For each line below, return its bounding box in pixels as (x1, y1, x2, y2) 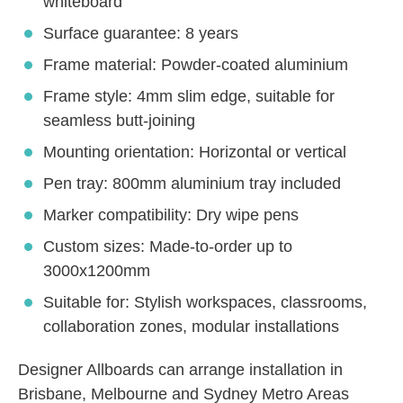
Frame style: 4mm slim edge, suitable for (43, 86, 335, 105)
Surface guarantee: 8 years (43, 23, 238, 42)
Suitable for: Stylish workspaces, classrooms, (43, 292, 367, 311)
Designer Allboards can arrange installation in (18, 360, 343, 379)
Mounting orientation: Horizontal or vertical (43, 142, 346, 161)
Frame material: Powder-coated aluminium (43, 55, 348, 74)
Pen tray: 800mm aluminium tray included (43, 174, 341, 193)
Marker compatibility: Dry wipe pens (43, 205, 299, 224)
